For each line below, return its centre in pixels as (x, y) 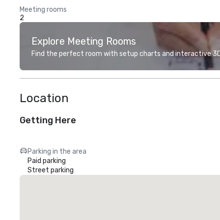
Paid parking (47, 161)
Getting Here (48, 120)
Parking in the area (57, 151)
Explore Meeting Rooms (84, 41)
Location (44, 98)
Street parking (51, 170)
